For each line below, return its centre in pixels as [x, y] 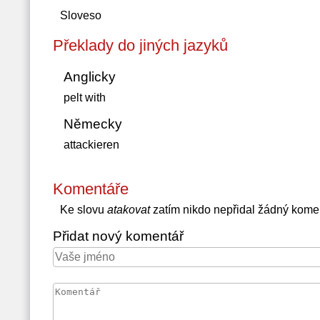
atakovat [128, 210]
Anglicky [89, 77]
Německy [92, 124]
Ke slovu [83, 210]
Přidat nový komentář [118, 236]
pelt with [84, 97]
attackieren [91, 145]
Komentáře [90, 189]
